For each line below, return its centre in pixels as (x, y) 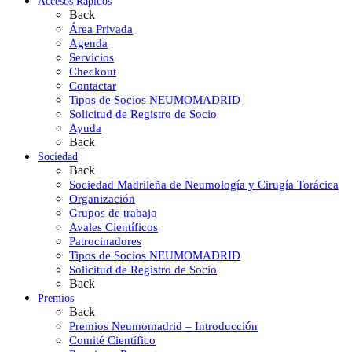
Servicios (92, 57)
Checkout (93, 71)
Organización (102, 199)
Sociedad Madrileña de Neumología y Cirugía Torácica (204, 185)
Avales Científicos (114, 227)
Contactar (93, 86)
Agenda (88, 43)
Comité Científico (112, 340)
